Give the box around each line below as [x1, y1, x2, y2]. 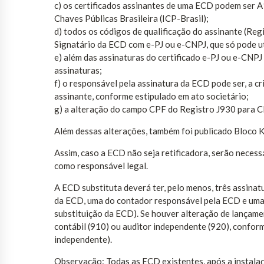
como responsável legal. [54, 160, 148, 171]
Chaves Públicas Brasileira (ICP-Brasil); [54, 13, 209, 24]
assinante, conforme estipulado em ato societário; [54, 91, 249, 102]
